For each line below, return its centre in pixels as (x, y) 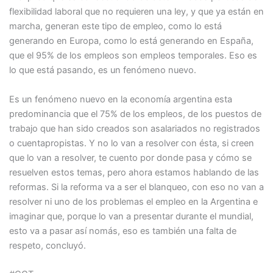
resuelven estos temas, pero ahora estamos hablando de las (134, 172)
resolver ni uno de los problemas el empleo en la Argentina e (133, 201)
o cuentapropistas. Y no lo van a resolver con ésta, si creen (131, 143)
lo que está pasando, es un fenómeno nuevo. (102, 70)
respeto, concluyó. (47, 245)
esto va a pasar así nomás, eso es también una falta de (122, 231)
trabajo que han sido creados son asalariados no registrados (134, 128)
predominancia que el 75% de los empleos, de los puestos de (135, 114)
